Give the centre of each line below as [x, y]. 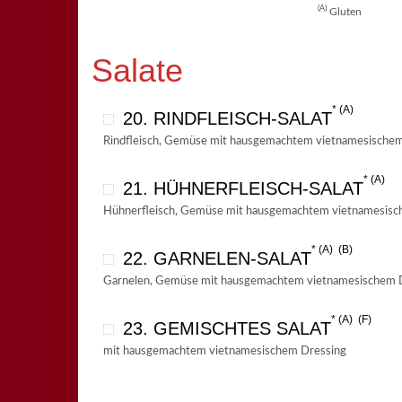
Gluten [345, 13]
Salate [137, 71]
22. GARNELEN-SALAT [217, 259]
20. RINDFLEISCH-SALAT [227, 119]
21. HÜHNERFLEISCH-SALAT [243, 189]
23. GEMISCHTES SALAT [227, 329]
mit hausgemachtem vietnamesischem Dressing [224, 352]
